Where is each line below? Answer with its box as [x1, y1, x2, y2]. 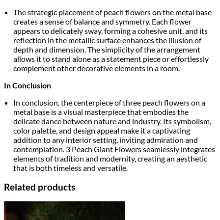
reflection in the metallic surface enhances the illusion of [13, 35, 202, 45]
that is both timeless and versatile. [13, 163, 128, 172]
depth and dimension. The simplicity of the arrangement [13, 44, 201, 54]
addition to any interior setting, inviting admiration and [13, 135, 198, 144]
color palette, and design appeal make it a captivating [13, 125, 191, 135]
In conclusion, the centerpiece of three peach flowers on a [13, 97, 206, 107]
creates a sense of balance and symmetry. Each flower [13, 16, 192, 26]
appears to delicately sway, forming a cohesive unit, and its [13, 26, 208, 35]
